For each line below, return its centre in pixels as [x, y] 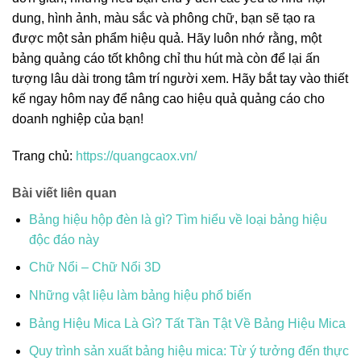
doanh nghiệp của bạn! [78, 119]
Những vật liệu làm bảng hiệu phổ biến [140, 295]
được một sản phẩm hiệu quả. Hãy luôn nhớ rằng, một [167, 39]
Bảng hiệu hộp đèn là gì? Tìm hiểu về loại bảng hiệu [178, 219]
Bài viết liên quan [64, 193]
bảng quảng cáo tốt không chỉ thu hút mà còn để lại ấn [166, 59]
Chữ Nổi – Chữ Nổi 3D [95, 268]
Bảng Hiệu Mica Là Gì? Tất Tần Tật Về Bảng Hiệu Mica [187, 323]
